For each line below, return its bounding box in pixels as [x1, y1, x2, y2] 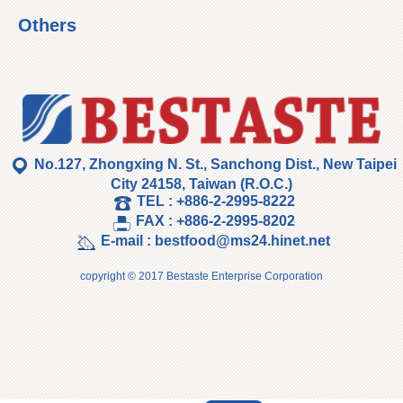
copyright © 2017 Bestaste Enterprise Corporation [79, 269, 323, 282]
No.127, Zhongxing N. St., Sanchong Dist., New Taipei [34, 156, 398, 172]
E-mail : [101, 232, 156, 248]
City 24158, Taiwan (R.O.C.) [110, 175, 292, 192]
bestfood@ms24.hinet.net [155, 232, 331, 248]
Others [18, 15, 76, 35]
